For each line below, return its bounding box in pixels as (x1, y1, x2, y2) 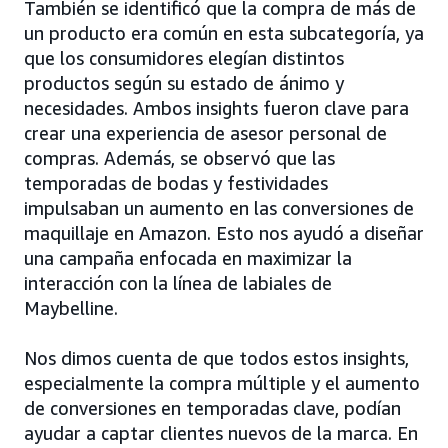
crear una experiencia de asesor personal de (24, 122, 387, 145)
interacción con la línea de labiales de (24, 272, 332, 295)
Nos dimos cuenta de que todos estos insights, (24, 347, 409, 370)
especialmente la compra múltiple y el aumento (24, 372, 420, 395)
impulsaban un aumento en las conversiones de (24, 197, 414, 220)
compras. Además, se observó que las (24, 147, 335, 170)
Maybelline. (24, 297, 118, 320)
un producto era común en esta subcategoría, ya (24, 22, 424, 45)
